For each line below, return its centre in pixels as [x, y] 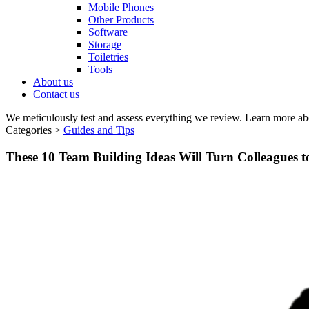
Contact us [56, 94]
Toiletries [108, 57]
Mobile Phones [121, 7]
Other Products [121, 20]
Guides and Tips [99, 130]
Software [108, 32]
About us [53, 82]
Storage [105, 44]
